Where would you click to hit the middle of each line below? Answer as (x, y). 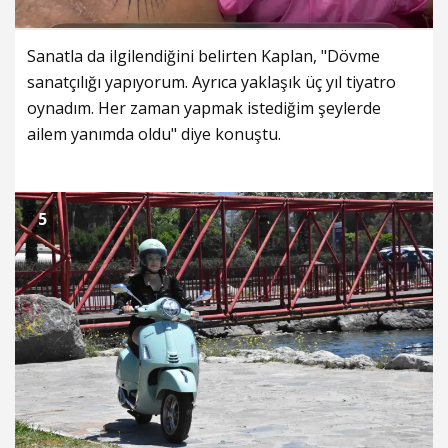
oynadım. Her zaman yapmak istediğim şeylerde (204, 108)
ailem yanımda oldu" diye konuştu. (154, 134)
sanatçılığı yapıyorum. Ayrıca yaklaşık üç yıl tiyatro (211, 82)
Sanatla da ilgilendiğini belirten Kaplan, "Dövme (203, 56)
